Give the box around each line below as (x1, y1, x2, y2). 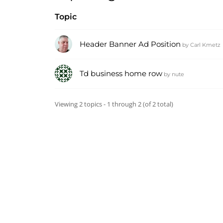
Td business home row (80, 69, 162, 78)
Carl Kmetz (190, 41, 221, 48)
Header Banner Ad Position (80, 39, 181, 49)
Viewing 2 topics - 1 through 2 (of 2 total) (55, 100, 173, 109)
